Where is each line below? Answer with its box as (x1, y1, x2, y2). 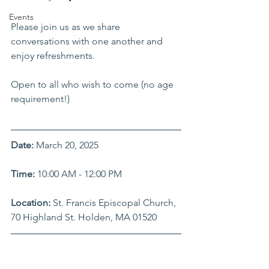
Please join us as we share (11, 21, 122, 32)
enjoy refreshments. (11, 50, 95, 61)
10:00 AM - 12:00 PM (35, 168, 122, 180)
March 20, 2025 (34, 139, 98, 151)
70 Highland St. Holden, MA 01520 (11, 211, 159, 223)
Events (9, 11, 34, 22)
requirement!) (11, 93, 72, 104)
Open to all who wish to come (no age (11, 79, 176, 90)
